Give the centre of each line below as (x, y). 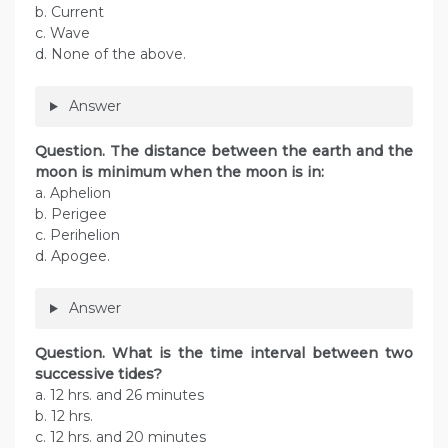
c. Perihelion (77, 235)
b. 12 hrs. (64, 416)
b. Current (69, 12)
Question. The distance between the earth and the (224, 151)
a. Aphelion (73, 193)
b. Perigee (71, 214)
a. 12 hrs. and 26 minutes (119, 395)
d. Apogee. (72, 256)
